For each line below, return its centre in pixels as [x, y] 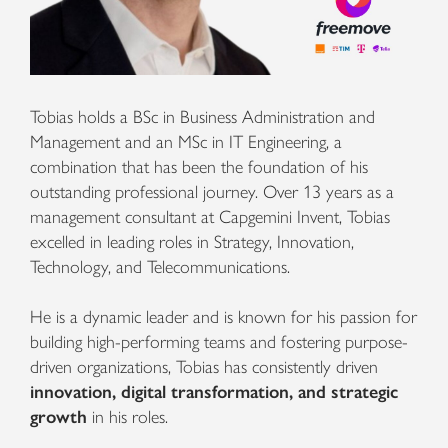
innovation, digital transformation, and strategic [214, 392]
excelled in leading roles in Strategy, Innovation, [192, 242]
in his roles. [127, 417]
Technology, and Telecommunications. [160, 267]
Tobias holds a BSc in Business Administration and [202, 117]
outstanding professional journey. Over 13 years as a [212, 192]
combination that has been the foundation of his [199, 167]
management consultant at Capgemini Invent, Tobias [210, 217]
